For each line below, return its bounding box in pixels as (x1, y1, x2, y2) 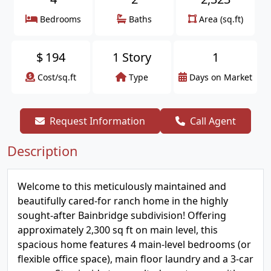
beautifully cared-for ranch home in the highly (18, 194, 228, 207)
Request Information (50, 114, 145, 128)
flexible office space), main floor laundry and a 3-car (18, 252, 253, 266)
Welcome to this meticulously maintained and (18, 180, 226, 193)
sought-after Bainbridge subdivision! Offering (18, 209, 226, 222)
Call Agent (190, 114, 236, 128)
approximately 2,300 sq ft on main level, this (18, 223, 218, 237)
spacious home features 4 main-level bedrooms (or (18, 238, 251, 251)
